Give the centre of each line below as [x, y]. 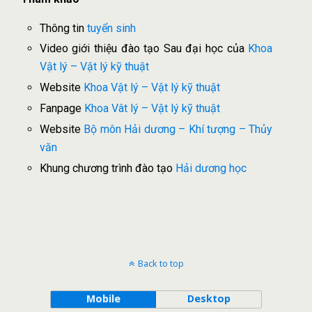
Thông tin [63, 28]
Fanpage [62, 109]
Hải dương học [211, 169]
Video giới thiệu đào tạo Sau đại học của [144, 49]
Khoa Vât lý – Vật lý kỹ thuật [152, 109]
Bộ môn [104, 130]
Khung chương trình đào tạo [107, 169]
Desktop [209, 299]
